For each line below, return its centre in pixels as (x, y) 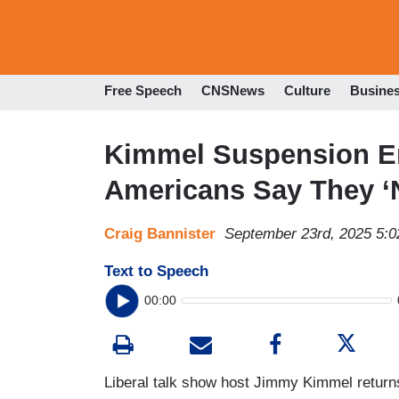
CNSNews (233, 91)
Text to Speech (156, 271)
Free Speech (143, 91)
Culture (307, 91)
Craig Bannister (160, 233)
